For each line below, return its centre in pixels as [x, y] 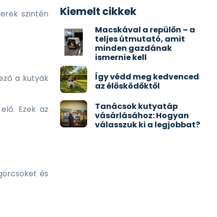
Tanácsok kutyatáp [136, 107]
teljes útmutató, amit [140, 39]
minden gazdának [133, 48]
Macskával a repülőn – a [145, 30]
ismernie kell [121, 58]
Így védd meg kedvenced [147, 77]
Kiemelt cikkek [98, 12]
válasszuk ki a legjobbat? [147, 125]
